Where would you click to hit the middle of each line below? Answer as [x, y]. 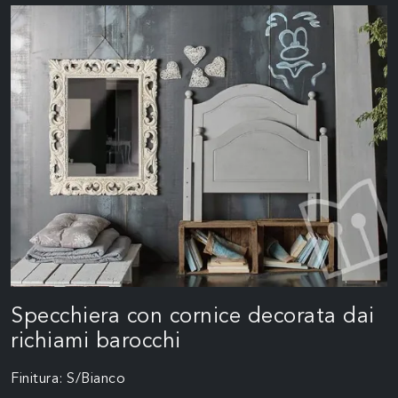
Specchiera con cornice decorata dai [193, 318]
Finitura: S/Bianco [68, 380]
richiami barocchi [96, 342]
